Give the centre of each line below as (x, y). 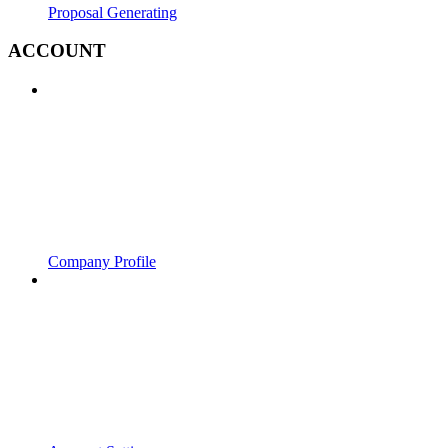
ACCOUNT (57, 51)
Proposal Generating (112, 12)
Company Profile (102, 261)
